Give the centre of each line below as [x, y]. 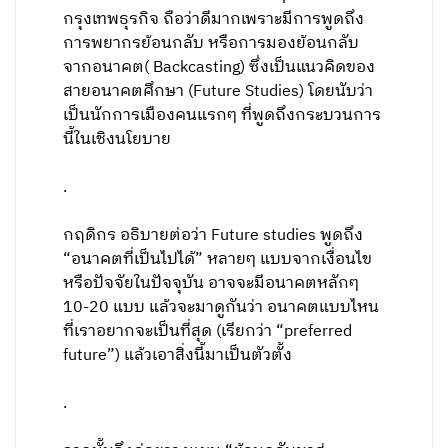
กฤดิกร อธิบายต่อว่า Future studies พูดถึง [213, 235]
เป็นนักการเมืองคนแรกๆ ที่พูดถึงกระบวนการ [222, 115]
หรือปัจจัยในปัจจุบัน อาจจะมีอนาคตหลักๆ [211, 283]
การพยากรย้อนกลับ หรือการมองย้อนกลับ [211, 43]
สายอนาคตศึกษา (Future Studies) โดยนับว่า [218, 91]
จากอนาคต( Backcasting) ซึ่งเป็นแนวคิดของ [219, 67]
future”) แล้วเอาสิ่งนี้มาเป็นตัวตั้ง [178, 355]
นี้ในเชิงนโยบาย [117, 139]
